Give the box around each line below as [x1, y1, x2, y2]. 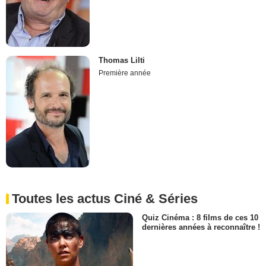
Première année [99, 68, 151, 77]
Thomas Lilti [99, 55, 145, 65]
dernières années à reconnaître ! [142, 223, 260, 232]
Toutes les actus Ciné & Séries [12, 191, 198, 207]
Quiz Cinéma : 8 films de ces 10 [142, 213, 258, 223]
